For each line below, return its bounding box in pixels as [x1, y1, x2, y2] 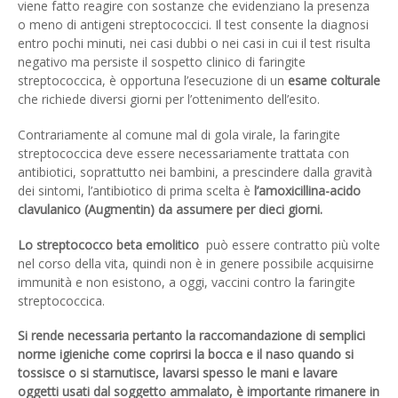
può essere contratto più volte [199, 235, 380, 253]
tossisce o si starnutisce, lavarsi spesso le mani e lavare [18, 364, 338, 382]
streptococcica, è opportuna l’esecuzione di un [18, 72, 288, 90]
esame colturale [288, 72, 380, 90]
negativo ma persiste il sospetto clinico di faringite [18, 53, 306, 71]
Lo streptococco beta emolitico [18, 235, 199, 253]
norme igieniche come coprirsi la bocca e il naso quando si [18, 346, 354, 363]
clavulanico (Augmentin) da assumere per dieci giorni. [18, 200, 322, 218]
